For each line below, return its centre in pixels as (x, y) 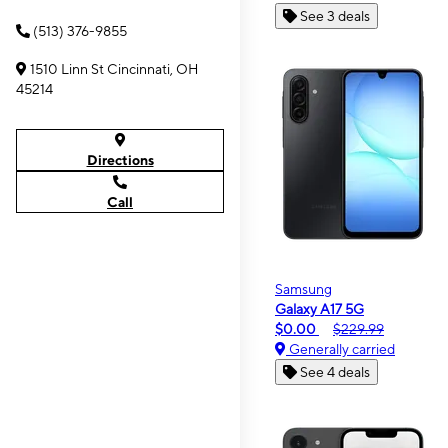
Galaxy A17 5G (319, 309)
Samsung (303, 289)
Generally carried (340, 349)
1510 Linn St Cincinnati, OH (114, 69)
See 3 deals (335, 16)
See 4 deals (335, 372)
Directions (120, 160)
